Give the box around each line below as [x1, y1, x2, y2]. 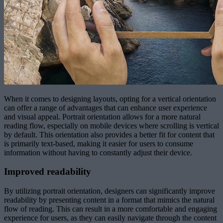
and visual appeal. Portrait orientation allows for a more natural [4, 112, 201, 121]
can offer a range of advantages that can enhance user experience [4, 103, 207, 112]
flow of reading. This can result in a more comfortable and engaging [4, 205, 217, 214]
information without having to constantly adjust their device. [4, 148, 192, 157]
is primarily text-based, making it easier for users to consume [4, 139, 193, 148]
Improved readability [4, 166, 91, 177]
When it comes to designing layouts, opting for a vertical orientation [4, 94, 216, 103]
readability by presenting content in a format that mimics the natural [4, 196, 215, 205]
